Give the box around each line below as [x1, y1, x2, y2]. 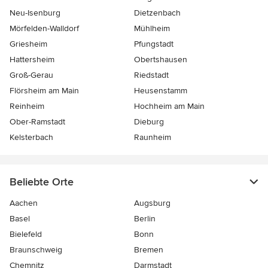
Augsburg [134, 198, 170, 209]
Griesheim [10, 39, 47, 50]
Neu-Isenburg [10, 8, 60, 19]
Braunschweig [10, 245, 62, 255]
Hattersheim [10, 54, 54, 65]
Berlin [134, 214, 156, 224]
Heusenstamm [134, 86, 187, 96]
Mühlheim [134, 23, 170, 34]
